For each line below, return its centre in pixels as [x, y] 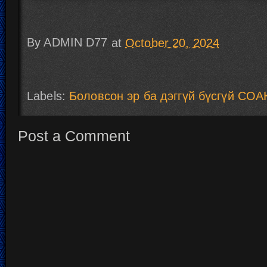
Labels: [48, 96]
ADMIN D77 [76, 43]
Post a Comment [74, 136]
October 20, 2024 [173, 43]
